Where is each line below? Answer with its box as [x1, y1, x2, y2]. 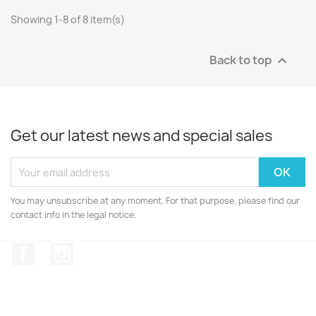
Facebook [35, 242, 87, 257]
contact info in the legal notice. [11, 209, 136, 221]
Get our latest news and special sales [11, 126, 272, 146]
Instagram [73, 242, 129, 257]
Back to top [209, 51, 274, 68]
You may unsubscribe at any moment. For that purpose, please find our [11, 195, 300, 207]
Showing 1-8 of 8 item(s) [11, 13, 125, 26]
